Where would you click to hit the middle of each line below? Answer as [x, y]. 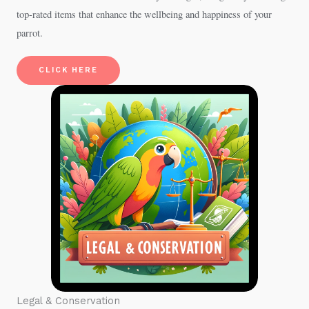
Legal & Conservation [68, 301]
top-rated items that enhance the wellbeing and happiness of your [144, 14]
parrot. [30, 33]
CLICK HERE [68, 70]
